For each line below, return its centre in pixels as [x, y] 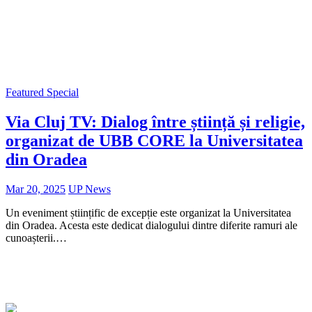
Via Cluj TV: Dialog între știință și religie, [155, 122]
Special [63, 92]
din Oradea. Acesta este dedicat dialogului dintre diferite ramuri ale [151, 225]
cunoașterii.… [36, 237]
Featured [26, 92]
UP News [89, 189]
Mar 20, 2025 [36, 189]
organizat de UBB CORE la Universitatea [154, 140]
